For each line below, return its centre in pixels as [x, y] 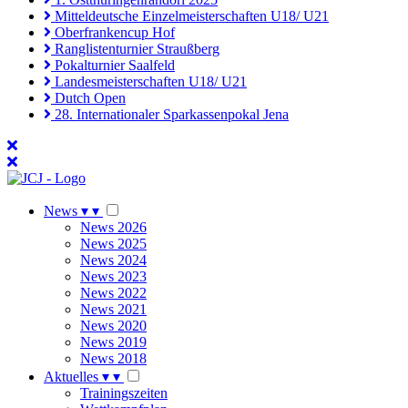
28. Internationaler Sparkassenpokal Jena [170, 115]
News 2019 [113, 342]
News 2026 [113, 228]
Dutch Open [88, 98]
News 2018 [113, 359]
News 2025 [113, 244]
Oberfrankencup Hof [113, 33]
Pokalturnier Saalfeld [113, 66]
